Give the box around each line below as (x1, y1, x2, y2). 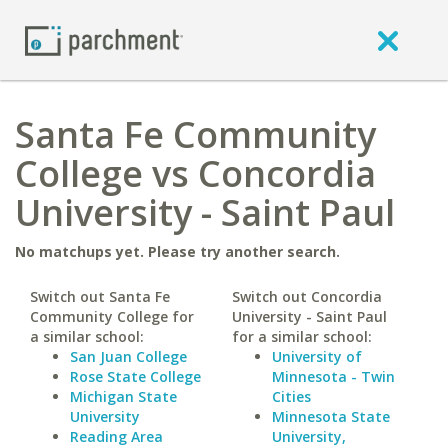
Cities (271, 387, 311, 406)
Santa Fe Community (15, 110, 376, 159)
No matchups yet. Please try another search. (15, 242, 340, 261)
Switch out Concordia (231, 287, 382, 306)
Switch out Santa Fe (30, 287, 170, 306)
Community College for (30, 307, 194, 326)
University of (271, 347, 362, 366)
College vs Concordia (15, 149, 376, 198)
